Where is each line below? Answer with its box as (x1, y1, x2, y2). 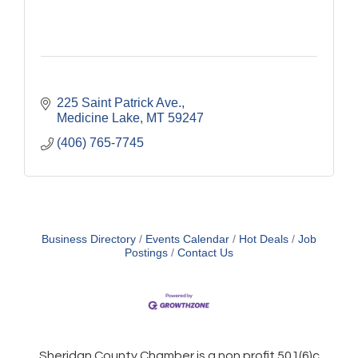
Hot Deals (239, 233, 288, 245)
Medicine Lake (57, 111, 140, 125)
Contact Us (177, 247, 233, 259)
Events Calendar (145, 233, 229, 245)
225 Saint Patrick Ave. (57, 96, 181, 109)
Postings (125, 247, 168, 259)
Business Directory (42, 233, 136, 245)
